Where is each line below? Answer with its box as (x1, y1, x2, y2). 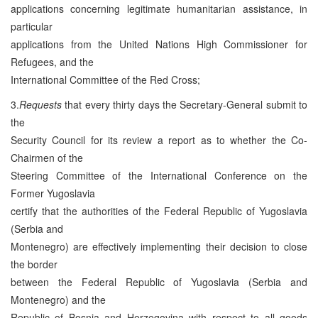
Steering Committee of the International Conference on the (11, 168, 307, 182)
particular (11, 18, 53, 33)
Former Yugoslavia (11, 185, 95, 200)
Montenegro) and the (11, 292, 106, 307)
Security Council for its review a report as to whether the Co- (11, 132, 307, 147)
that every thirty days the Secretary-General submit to (62, 97, 307, 111)
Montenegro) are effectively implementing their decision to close (11, 238, 307, 253)
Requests (19, 97, 62, 111)
